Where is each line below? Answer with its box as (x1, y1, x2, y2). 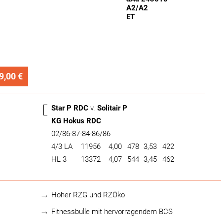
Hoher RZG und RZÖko (51, 190, 125, 199)
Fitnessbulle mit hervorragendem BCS (51, 207, 173, 216)
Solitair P (97, 104, 127, 112)
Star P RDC (51, 104, 90, 112)
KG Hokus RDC (51, 116, 103, 125)
